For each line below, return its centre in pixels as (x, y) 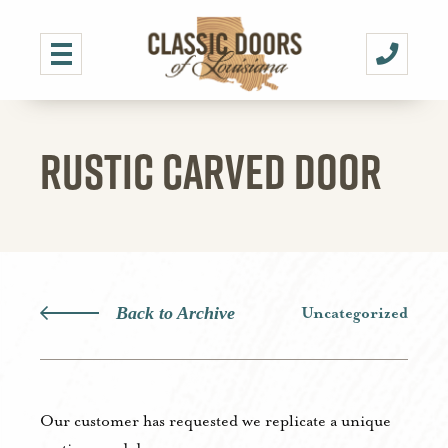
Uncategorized (354, 313)
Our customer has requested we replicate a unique (215, 421)
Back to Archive (175, 313)
